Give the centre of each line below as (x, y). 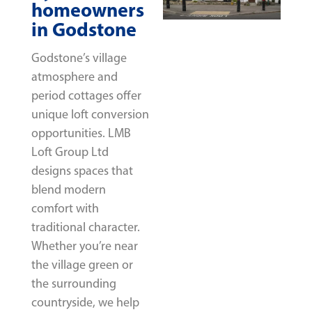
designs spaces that (82, 170)
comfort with (65, 208)
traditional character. (86, 227)
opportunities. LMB (81, 133)
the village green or (82, 264)
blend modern (69, 189)
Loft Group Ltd (70, 151)
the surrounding (74, 283)
